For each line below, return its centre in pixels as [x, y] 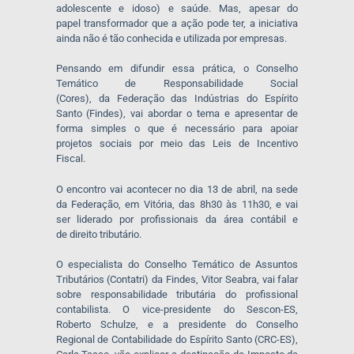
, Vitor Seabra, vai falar [247, 280]
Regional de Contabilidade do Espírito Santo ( [157, 340]
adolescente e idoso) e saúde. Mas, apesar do [177, 8]
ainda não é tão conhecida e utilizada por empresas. [172, 38]
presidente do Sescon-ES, [231, 310]
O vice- [137, 310]
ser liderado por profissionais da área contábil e [177, 219]
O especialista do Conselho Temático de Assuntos [177, 265]
